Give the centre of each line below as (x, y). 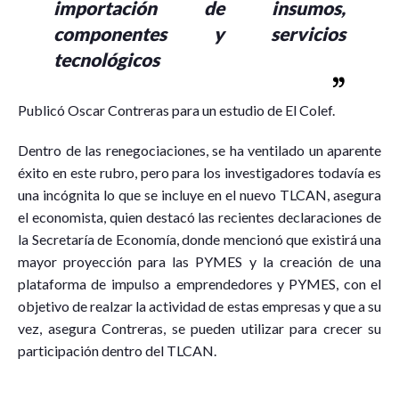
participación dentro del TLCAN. (117, 351)
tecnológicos (106, 60)
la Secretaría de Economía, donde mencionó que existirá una (199, 240)
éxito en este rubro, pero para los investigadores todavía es (199, 173)
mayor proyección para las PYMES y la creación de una (199, 262)
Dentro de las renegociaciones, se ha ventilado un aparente (199, 151)
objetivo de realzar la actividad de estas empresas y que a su (199, 306)
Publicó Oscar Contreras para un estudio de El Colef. (176, 110)
